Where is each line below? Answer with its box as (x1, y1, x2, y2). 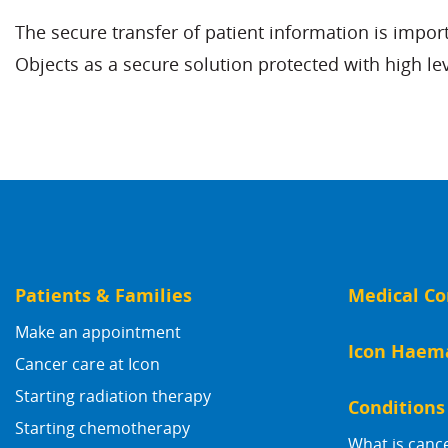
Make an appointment (15, 321, 181, 344)
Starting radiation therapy (15, 385, 211, 408)
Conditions (347, 395, 445, 420)
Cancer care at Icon (15, 353, 160, 376)
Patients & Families (15, 283, 192, 308)
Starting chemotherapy (15, 417, 190, 440)
